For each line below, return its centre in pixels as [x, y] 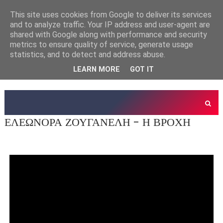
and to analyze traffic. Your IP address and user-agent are [110, 25]
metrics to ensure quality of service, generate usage [102, 45]
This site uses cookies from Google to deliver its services [111, 15]
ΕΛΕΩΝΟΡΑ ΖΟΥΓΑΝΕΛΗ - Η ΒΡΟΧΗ [97, 122]
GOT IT [142, 70]
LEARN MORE [97, 70]
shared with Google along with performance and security [109, 35]
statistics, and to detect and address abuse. [88, 55]
